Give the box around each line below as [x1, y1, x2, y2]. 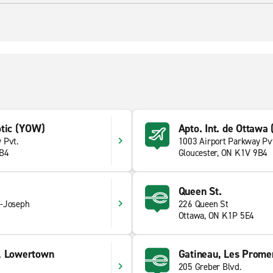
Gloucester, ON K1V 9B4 [178, 147, 268, 159]
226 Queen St [178, 198, 229, 210]
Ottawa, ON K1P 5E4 [178, 210, 254, 222]
